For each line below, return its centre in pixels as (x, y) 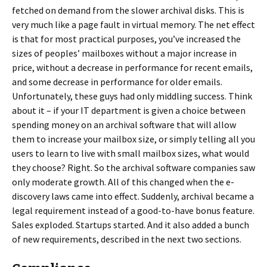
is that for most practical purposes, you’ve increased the (126, 39)
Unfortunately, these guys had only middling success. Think (132, 96)
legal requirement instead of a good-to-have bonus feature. (133, 210)
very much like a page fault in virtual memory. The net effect (133, 24)
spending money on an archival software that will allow (124, 125)
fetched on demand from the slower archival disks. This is (128, 10)
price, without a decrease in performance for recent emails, (132, 67)
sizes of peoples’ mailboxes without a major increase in (124, 53)
